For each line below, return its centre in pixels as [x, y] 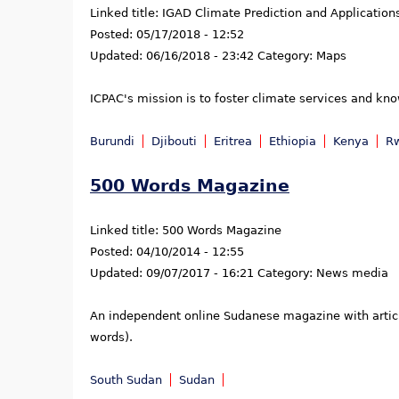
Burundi [112, 141]
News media [352, 273]
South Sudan [126, 380]
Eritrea [233, 141]
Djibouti [174, 141]
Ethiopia [293, 141]
